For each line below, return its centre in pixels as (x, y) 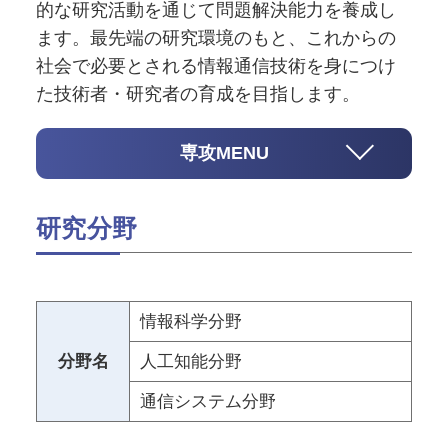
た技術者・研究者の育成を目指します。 (197, 94)
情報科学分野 (190, 321)
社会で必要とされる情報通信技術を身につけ (215, 66)
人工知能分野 (190, 361)
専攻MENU (224, 152)
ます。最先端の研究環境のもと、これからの (215, 38)
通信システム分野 (207, 401)
